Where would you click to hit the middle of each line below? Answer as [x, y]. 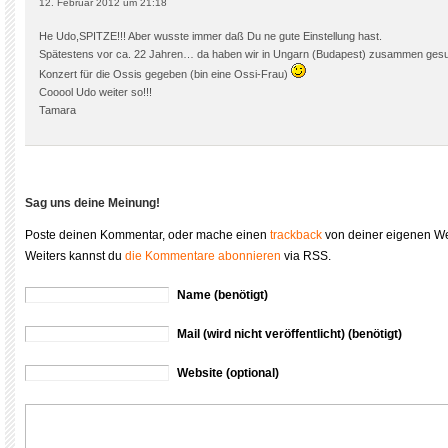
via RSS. [306, 256]
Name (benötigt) [222, 295]
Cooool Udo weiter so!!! [95, 92]
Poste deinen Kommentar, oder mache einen [147, 235]
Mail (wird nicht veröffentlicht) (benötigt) [289, 334]
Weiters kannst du [75, 256]
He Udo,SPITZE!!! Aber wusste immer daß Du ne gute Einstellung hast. [210, 36]
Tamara [57, 110]
